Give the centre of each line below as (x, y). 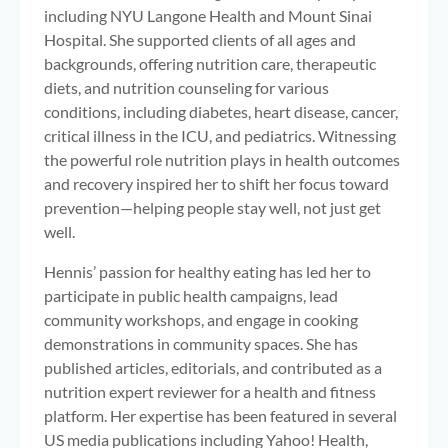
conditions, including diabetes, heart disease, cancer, (221, 112)
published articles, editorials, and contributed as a (213, 368)
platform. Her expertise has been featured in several (220, 416)
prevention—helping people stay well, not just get (212, 208)
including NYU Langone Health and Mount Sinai (208, 16)
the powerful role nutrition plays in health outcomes (222, 160)
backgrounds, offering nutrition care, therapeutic (210, 64)
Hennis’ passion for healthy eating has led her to (207, 272)
